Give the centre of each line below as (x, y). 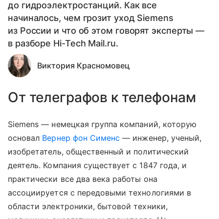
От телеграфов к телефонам (102, 97)
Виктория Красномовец (84, 66)
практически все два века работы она (83, 179)
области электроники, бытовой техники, (88, 206)
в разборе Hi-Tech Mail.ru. (63, 43)
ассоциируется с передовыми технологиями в (99, 193)
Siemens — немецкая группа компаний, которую (102, 124)
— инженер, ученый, (161, 138)
